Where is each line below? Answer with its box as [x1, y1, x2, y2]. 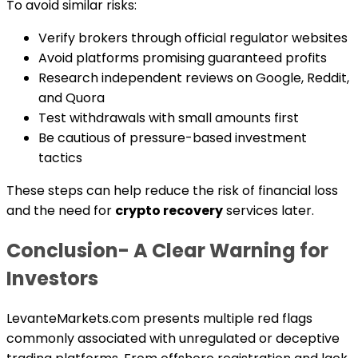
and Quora [38, 89, 105, 108]
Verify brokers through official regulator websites [38, 29, 348, 48]
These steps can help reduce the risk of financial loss [6, 181, 338, 201]
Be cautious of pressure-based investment [38, 129, 307, 148]
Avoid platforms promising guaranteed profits [38, 49, 327, 68]
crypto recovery [115, 201, 223, 221]
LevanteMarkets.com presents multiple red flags [6, 308, 312, 328]
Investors [6, 265, 98, 292]
